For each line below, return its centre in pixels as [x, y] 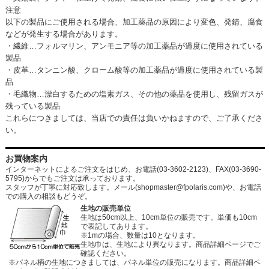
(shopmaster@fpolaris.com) [180, 188]
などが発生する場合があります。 [64, 34]
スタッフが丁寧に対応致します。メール [70, 188]
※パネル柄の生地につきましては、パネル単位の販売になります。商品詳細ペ [134, 263]
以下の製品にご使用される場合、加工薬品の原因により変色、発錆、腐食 [134, 22]
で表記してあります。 [116, 227]
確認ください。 [105, 254]
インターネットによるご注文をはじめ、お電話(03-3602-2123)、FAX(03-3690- [133, 170]
